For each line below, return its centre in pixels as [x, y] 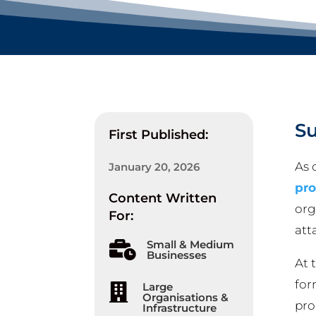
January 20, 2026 [154, 166]
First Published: [159, 134]
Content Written [163, 198]
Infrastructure [179, 308]
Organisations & [185, 297]
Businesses [176, 255]
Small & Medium [190, 244]
